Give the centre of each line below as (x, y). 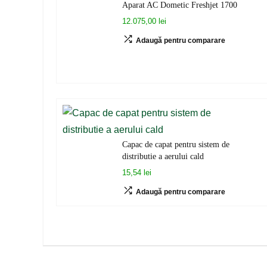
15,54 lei (136, 173)
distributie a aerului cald (163, 156)
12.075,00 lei (144, 21)
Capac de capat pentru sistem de (176, 144)
